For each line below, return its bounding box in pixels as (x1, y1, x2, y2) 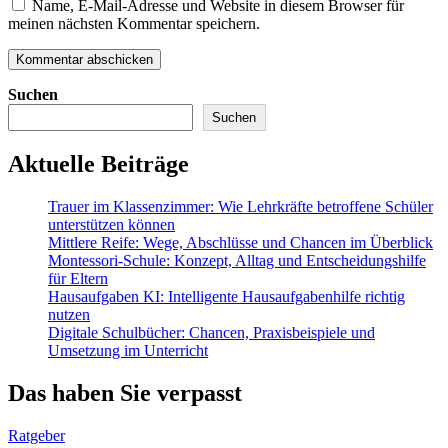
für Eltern (48, 270, 108, 288)
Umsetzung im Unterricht (48, 342, 208, 360)
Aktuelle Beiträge (8, 151, 189, 178)
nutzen (48, 306, 90, 324)
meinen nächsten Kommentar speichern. (8, 15, 260, 33)
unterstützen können (48, 216, 175, 234)
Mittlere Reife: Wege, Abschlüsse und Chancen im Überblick (48, 234, 433, 252)
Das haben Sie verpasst (8, 379, 242, 406)
